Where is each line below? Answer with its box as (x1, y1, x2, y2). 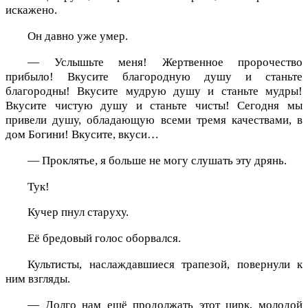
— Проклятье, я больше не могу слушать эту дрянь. (27, 153, 287, 167)
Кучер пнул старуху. (27, 206, 129, 219)
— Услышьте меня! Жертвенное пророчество (27, 55, 302, 69)
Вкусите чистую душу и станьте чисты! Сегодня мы (5, 98, 302, 112)
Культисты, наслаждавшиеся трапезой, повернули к (27, 257, 302, 271)
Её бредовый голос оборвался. (27, 232, 181, 245)
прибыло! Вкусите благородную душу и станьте (5, 69, 302, 83)
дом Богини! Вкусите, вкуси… (5, 127, 159, 141)
